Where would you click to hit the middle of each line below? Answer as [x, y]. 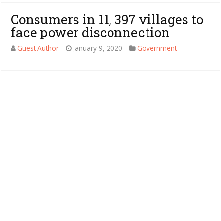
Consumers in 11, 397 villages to [107, 19]
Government [157, 48]
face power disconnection [91, 32]
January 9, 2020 [98, 48]
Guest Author [38, 48]
